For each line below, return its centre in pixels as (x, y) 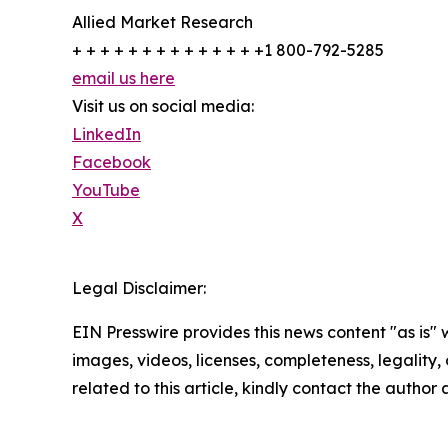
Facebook (111, 162)
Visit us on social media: (163, 106)
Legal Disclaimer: (139, 288)
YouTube (106, 190)
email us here (123, 78)
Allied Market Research (162, 22)
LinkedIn (106, 134)
